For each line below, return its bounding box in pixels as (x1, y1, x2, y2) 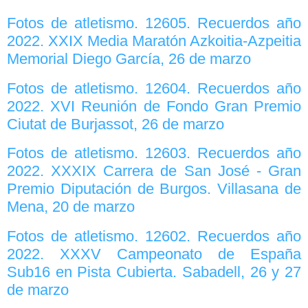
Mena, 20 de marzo (7, 198, 135, 216)
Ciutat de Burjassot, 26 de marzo (7, 115, 224, 133)
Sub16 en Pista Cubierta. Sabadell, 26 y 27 (7, 263, 301, 280)
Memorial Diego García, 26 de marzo (7, 50, 251, 68)
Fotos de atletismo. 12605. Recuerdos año (7, 14, 301, 32)
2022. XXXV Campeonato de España (7, 245, 301, 263)
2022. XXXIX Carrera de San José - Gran (7, 162, 301, 180)
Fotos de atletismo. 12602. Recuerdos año (7, 227, 301, 245)
